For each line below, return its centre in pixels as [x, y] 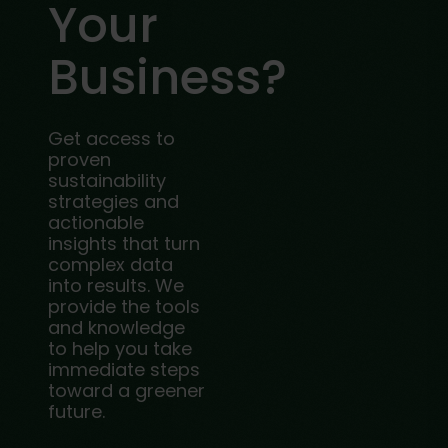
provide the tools [124, 306]
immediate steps [124, 369]
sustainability [107, 180]
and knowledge [116, 327]
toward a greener [126, 390]
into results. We [116, 285]
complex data [110, 264]
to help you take [120, 348]
